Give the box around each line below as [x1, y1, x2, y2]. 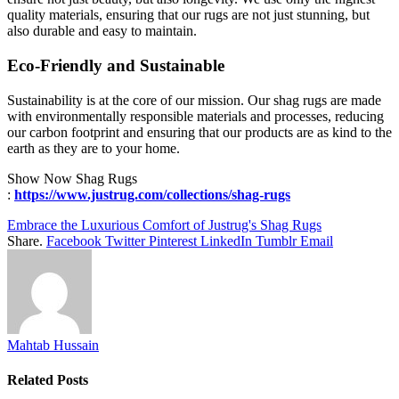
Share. [7, 232, 43, 248]
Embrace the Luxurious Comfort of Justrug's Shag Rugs [7, 216, 322, 232]
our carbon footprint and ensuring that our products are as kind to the [7, 124, 392, 140]
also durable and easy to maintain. [7, 23, 197, 39]
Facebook [46, 232, 102, 248]
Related [7, 372, 57, 387]
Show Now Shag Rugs [7, 170, 137, 186]
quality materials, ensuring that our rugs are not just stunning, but [7, 7, 370, 23]
